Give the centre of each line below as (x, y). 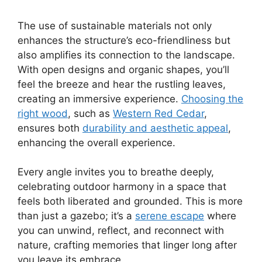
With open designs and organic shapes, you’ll (123, 69)
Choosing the (212, 99)
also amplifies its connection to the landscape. (126, 55)
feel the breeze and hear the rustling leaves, (122, 84)
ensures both (50, 128)
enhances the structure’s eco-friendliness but (124, 40)
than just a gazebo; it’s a (76, 216)
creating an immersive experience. (99, 99)
